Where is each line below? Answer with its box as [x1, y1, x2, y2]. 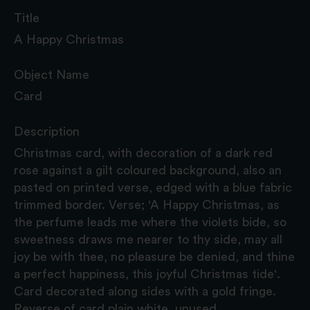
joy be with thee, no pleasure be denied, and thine [14, 250, 295, 263]
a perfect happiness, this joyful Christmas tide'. [14, 267, 280, 280]
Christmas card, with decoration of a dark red [14, 146, 273, 159]
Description [14, 125, 80, 138]
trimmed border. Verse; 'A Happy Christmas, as [14, 198, 280, 211]
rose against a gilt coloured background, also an [14, 163, 282, 176]
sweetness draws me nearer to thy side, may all [14, 232, 282, 246]
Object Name [14, 68, 89, 81]
